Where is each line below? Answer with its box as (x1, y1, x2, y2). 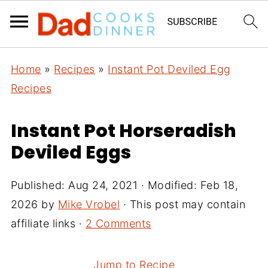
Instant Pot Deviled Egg (108, 63, 231, 75)
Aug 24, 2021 (68, 179, 138, 191)
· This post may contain (120, 198, 246, 211)
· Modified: (138, 179, 200, 191)
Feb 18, (200, 179, 239, 191)
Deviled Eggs (10, 140, 131, 165)
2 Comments (85, 217, 151, 230)
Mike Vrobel (57, 198, 120, 211)
